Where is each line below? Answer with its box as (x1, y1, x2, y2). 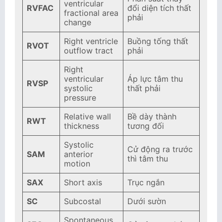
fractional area (64, 8, 118, 18)
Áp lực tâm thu (127, 74, 183, 84)
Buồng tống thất (127, 36, 188, 46)
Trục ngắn (127, 177, 165, 187)
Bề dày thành (127, 111, 176, 121)
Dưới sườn (127, 196, 166, 206)
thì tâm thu (127, 154, 168, 164)
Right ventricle (64, 36, 118, 46)
